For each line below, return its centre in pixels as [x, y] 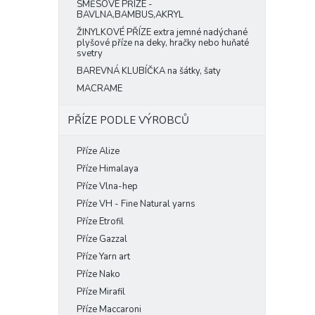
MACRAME [99, 89]
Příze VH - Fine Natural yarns [136, 204]
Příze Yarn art [103, 257]
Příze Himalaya [108, 169]
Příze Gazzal [102, 239]
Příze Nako [98, 274]
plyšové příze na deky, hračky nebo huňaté [163, 43]
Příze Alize [98, 151]
